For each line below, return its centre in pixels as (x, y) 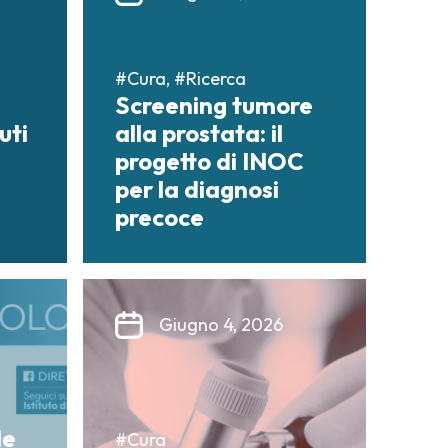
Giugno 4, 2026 (221, 325)
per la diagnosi (197, 189)
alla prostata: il (199, 133)
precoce (159, 217)
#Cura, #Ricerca (180, 79)
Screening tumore (214, 105)
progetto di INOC (209, 161)
